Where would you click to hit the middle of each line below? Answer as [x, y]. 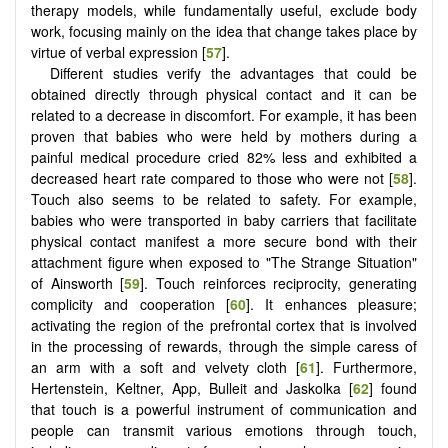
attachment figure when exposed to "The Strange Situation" [224, 261]
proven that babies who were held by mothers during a [224, 135]
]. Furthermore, [367, 366]
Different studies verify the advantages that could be [233, 72]
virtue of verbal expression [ [118, 51]
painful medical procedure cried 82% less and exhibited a [224, 156]
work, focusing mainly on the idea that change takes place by [224, 30]
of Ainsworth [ [78, 282]
